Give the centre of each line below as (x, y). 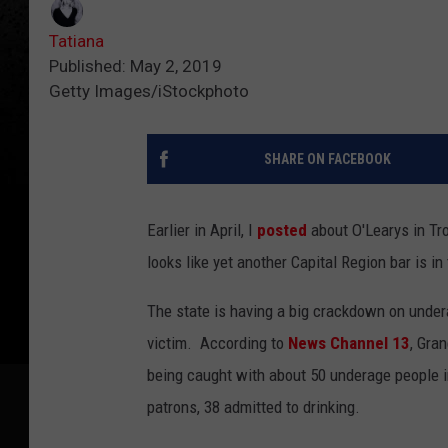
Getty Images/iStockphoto (149, 90)
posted (282, 229)
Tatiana (76, 40)
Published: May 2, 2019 (135, 65)
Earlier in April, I (202, 229)
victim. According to (217, 342)
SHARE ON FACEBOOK (327, 158)
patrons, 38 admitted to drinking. (253, 406)
